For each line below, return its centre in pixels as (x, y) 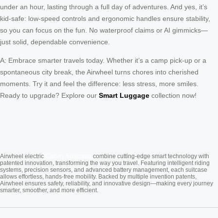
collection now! (173, 95)
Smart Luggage (124, 95)
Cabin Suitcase (68, 155)
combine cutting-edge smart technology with (150, 156)
